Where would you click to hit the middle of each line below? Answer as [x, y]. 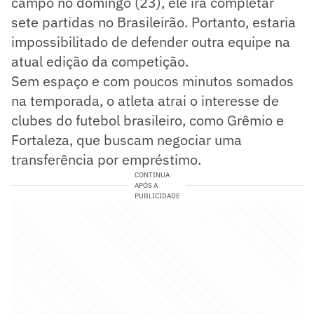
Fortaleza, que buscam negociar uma [127, 139]
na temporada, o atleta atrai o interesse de [145, 100]
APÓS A [146, 185]
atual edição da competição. [100, 61]
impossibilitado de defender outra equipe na [151, 41]
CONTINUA [152, 175]
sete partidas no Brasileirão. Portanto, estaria [153, 22]
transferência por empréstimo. [106, 159]
